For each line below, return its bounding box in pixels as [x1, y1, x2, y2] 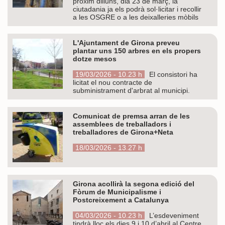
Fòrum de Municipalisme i [73, 187, 161, 196]
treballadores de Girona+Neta [73, 128, 173, 136]
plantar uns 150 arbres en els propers [73, 46, 201, 55]
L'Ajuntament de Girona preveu [73, 38, 180, 47]
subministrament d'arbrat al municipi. [73, 86, 190, 94]
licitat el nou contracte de [73, 78, 152, 86]
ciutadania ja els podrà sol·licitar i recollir [73, 5, 201, 13]
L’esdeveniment [147, 211, 199, 219]
